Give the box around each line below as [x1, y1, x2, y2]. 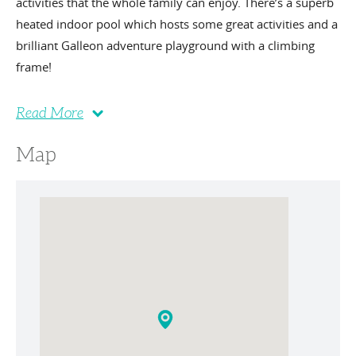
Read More [16, 105, 83, 121]
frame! [16, 59, 52, 75]
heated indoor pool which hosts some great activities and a [16, 16, 338, 32]
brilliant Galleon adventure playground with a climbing [16, 37, 315, 53]
